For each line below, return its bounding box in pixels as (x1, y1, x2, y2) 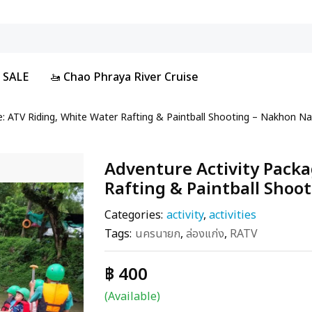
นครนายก (134, 226, 180, 242)
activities (208, 207, 256, 224)
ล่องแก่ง (185, 226, 224, 242)
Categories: (104, 207, 163, 224)
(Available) (104, 288, 160, 305)
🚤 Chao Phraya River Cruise (49, 69, 198, 86)
